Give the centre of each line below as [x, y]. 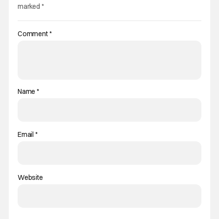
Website [30, 177]
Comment [33, 33]
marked [29, 6]
